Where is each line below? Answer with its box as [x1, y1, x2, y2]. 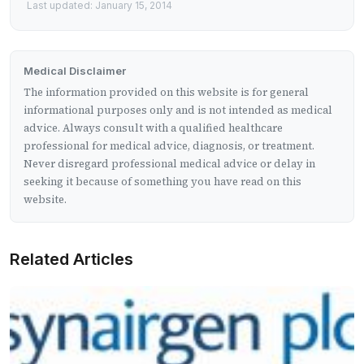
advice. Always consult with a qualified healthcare [24, 120, 283, 135]
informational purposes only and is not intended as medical [24, 102, 332, 117]
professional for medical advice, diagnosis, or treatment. [24, 138, 314, 153]
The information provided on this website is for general [24, 84, 309, 99]
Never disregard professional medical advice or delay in [24, 156, 315, 171]
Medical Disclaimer [24, 63, 126, 77]
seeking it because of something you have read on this [24, 174, 301, 188]
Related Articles [10, 249, 133, 269]
